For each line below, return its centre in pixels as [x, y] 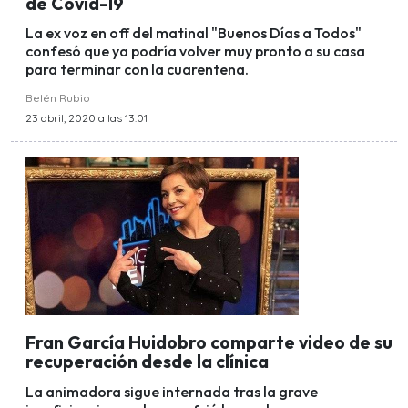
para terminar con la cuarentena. [137, 70]
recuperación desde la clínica [147, 361]
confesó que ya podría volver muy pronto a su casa [195, 51]
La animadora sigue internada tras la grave [172, 391]
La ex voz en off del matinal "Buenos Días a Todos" [194, 33]
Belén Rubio [58, 98]
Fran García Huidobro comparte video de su [209, 342]
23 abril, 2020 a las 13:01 [87, 118]
